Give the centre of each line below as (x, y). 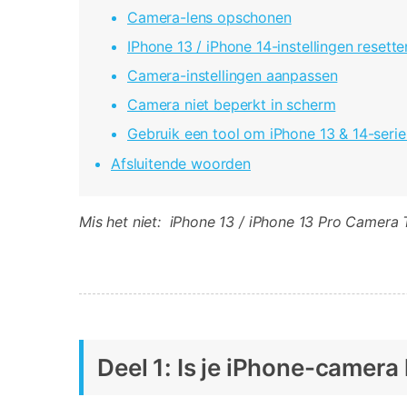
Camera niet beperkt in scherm (232, 105)
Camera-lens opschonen (209, 18)
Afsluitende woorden (181, 163)
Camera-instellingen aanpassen (233, 76)
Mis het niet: (120, 221)
